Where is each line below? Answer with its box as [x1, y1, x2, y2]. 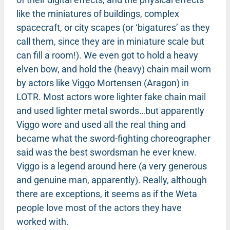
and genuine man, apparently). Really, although [16, 174, 207, 185]
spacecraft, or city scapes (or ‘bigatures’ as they [16, 22, 210, 33]
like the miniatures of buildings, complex [16, 8, 179, 19]
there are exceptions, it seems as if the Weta [16, 188, 197, 199]
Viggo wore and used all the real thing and [16, 119, 186, 130]
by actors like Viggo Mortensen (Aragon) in [16, 77, 189, 88]
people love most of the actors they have [16, 202, 182, 213]
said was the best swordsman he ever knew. [16, 146, 197, 158]
